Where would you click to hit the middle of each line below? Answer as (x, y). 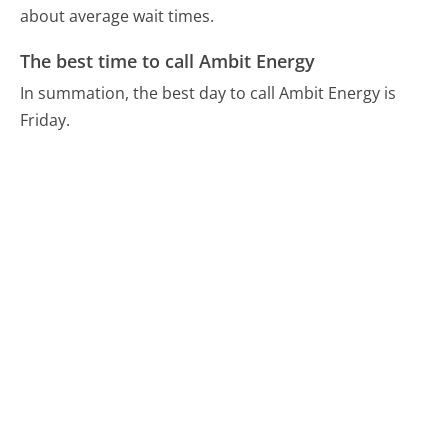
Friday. (47, 119)
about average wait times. (117, 16)
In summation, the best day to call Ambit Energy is (208, 92)
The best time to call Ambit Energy (168, 61)
